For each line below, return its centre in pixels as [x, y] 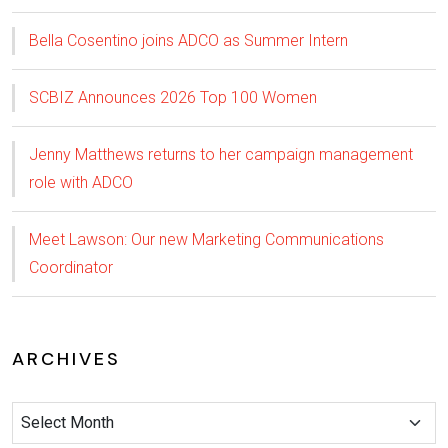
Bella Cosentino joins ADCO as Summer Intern [188, 40]
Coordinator [71, 267]
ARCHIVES [66, 358]
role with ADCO [81, 182]
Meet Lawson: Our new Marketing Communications [206, 239]
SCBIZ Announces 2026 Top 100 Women [173, 97]
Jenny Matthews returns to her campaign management [221, 154]
